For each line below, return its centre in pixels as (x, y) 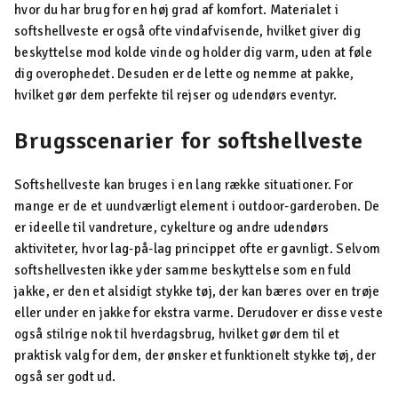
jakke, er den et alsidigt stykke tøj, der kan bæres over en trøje (197, 291)
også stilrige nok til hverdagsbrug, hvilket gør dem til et (177, 334)
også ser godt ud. (65, 377)
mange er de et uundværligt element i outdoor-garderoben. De (197, 206)
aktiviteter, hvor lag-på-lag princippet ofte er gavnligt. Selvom (198, 249)
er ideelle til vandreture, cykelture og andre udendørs (172, 227)
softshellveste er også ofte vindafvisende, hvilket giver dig (187, 31)
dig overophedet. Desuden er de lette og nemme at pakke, (184, 74)
